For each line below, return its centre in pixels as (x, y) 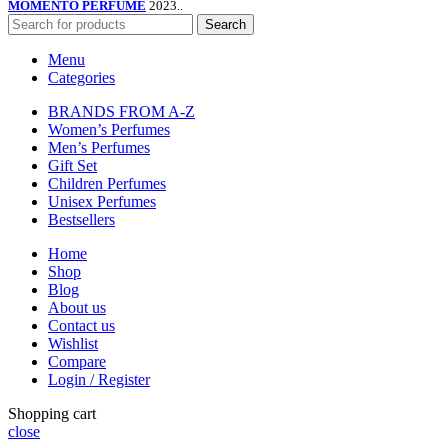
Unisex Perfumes (102, 202)
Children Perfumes (107, 184)
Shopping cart (52, 414)
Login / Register (99, 380)
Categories (81, 78)
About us (77, 308)
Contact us (81, 326)
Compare (77, 362)
